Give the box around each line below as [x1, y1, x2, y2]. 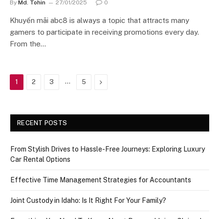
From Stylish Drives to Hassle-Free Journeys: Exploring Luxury [10, 145, 205, 153]
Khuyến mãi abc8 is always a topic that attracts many [10, 16, 189, 24]
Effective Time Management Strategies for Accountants [10, 176, 191, 184]
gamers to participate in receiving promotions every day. [10, 28, 199, 36]
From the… [10, 40, 46, 48]
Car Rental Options [10, 155, 70, 163]
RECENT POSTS [17, 119, 67, 127]
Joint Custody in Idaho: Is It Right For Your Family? [10, 197, 166, 204]
